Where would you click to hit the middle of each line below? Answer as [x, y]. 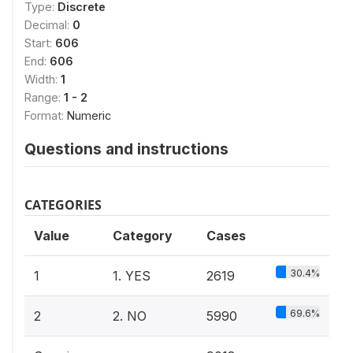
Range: [44, 97]
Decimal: [48, 25]
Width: [43, 79]
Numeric [89, 115]
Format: [46, 115]
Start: [40, 43]
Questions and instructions [126, 149]
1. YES [132, 276]
